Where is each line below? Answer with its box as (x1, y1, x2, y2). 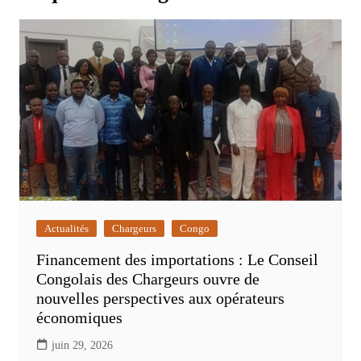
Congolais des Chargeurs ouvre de (35, 270, 259, 288)
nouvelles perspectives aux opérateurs (35, 289, 284, 308)
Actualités (44, 222, 89, 235)
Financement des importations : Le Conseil (35, 251, 318, 269)
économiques (35, 309, 122, 327)
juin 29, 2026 (51, 338, 113, 351)
